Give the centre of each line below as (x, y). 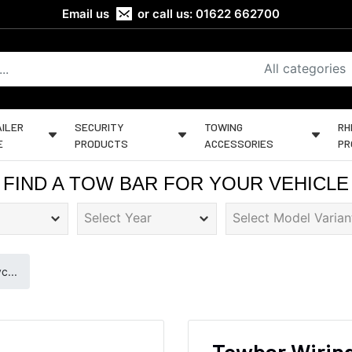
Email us (86, 14)
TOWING (224, 126)
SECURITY (100, 126)
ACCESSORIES (239, 143)
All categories (305, 68)
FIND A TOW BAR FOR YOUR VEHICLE (176, 183)
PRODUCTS (102, 143)
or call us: (165, 14)
